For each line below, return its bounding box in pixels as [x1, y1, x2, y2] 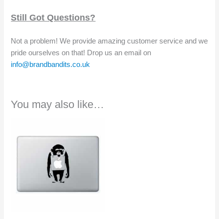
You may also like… [11, 98, 105, 111]
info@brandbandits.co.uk [11, 61, 90, 69]
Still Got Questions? [11, 12, 96, 22]
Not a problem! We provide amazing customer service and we [11, 37, 208, 45]
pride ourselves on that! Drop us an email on [11, 49, 152, 57]
